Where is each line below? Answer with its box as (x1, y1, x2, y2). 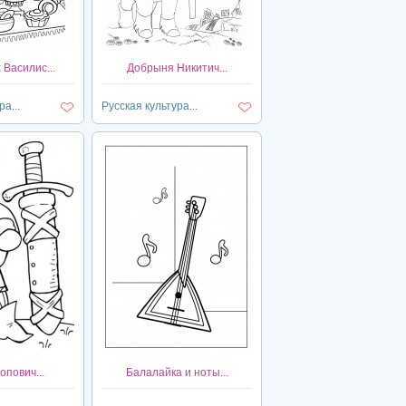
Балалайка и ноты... (125, 366, 228, 379)
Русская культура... (101, 100, 198, 112)
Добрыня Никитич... (126, 62, 227, 74)
